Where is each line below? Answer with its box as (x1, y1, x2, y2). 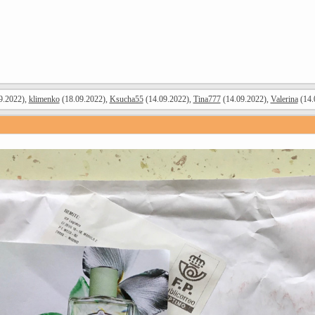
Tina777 (193, 94, 221, 104)
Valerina (270, 94, 298, 104)
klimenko (28, 94, 60, 104)
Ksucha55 (109, 94, 143, 104)
